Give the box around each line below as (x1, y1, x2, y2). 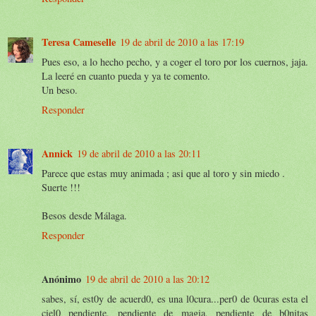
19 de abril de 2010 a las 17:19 (120, 35, 244, 49)
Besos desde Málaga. (42, 208, 127, 222)
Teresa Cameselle (42, 34, 116, 49)
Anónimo (42, 271, 81, 286)
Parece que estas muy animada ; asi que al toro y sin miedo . (42, 166, 285, 180)
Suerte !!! (42, 180, 80, 194)
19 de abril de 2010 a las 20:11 (77, 146, 201, 160)
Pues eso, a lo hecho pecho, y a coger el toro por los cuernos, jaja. (42, 54, 308, 68)
